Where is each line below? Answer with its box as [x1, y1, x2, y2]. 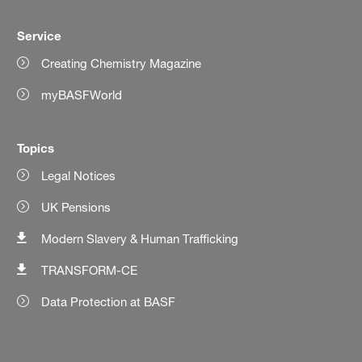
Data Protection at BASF [41, 294, 176, 310]
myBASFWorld [41, 87, 123, 103]
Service [17, 28, 62, 44]
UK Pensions [41, 200, 112, 216]
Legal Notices [41, 168, 116, 184]
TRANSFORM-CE [41, 263, 138, 279]
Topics [17, 141, 55, 156]
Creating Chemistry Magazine [41, 56, 202, 72]
